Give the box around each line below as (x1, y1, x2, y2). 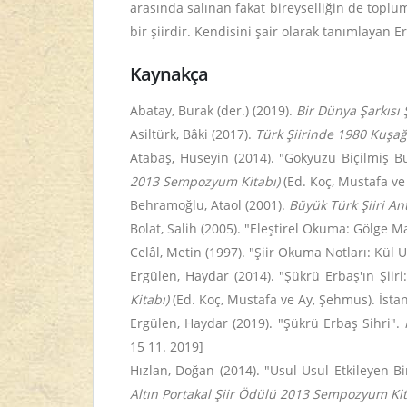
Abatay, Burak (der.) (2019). (130, 102, 296, 119)
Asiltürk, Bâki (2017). (130, 125, 255, 143)
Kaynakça (130, 62, 209, 86)
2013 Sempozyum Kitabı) (130, 173, 280, 190)
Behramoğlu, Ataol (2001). (130, 196, 289, 213)
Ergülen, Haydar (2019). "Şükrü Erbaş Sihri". (130, 314, 405, 332)
